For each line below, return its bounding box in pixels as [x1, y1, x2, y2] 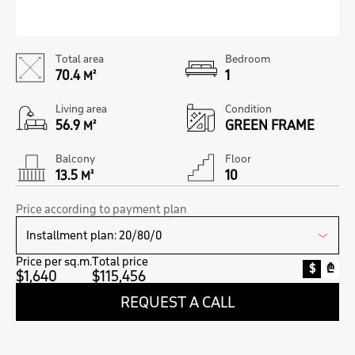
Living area [55, 102, 107, 116]
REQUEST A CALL [120, 292, 235, 311]
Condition [225, 102, 272, 116]
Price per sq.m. [16, 254, 92, 269]
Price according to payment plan [16, 202, 187, 216]
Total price [92, 254, 148, 269]
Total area [55, 52, 104, 66]
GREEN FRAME [225, 117, 315, 133]
